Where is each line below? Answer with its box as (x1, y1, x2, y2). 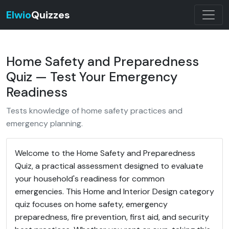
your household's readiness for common (15, 173, 165, 184)
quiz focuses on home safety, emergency (15, 199, 168, 210)
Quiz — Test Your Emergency (6, 68, 177, 85)
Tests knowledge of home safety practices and (6, 105, 182, 116)
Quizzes (31, 8, 70, 21)
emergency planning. (6, 118, 83, 129)
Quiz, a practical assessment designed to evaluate (15, 161, 203, 171)
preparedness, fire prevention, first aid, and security (15, 212, 209, 222)
